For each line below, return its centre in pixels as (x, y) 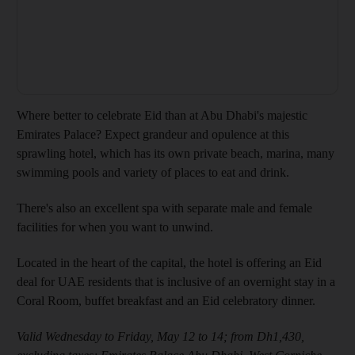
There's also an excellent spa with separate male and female (164, 208)
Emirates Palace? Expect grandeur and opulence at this (153, 135)
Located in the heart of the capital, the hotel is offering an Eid (169, 263)
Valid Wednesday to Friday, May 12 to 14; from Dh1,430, (160, 337)
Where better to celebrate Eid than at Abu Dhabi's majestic (162, 116)
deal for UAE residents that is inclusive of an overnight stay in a (176, 282)
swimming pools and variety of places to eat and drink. (153, 173)
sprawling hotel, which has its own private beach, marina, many (176, 154)
